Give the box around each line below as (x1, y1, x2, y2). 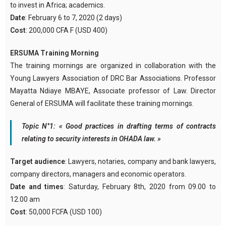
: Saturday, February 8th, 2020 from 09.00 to (64, 182, 216, 191)
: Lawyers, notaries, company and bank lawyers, (65, 157, 216, 165)
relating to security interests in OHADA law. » (22, 134, 161, 143)
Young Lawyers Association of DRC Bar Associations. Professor (10, 74, 216, 82)
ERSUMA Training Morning (10, 48, 99, 57)
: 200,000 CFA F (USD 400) (26, 26, 107, 34)
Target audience (10, 157, 66, 165)
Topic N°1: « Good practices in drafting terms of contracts (22, 122, 216, 130)
